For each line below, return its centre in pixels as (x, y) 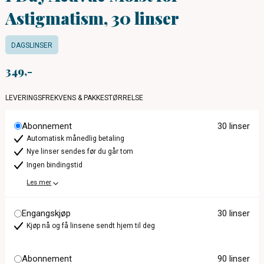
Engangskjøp (47, 214)
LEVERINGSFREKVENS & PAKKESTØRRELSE (75, 98)
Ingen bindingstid (55, 165)
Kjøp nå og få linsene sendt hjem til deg (91, 226)
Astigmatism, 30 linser (93, 18)
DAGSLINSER (32, 45)
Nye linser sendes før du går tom (80, 152)
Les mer (39, 183)
